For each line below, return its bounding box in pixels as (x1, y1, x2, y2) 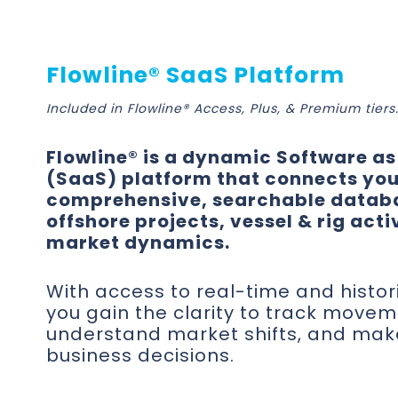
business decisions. (46, 343, 235, 368)
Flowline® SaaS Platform (46, 60, 345, 91)
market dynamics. (46, 230, 230, 255)
